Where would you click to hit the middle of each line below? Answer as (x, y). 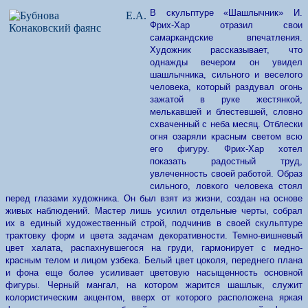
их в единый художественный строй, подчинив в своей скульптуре (154, 223)
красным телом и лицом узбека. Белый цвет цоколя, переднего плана (154, 260)
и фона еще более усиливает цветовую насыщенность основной (154, 273)
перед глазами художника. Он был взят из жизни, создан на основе (154, 198)
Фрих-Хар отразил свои (226, 25)
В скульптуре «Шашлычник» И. (226, 13)
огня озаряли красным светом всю (226, 136)
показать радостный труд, (226, 161)
